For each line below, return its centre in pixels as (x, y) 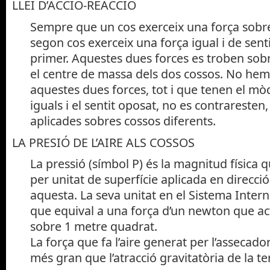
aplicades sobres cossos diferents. (123, 121)
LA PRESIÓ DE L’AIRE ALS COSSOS (103, 142)
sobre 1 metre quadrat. (94, 227)
